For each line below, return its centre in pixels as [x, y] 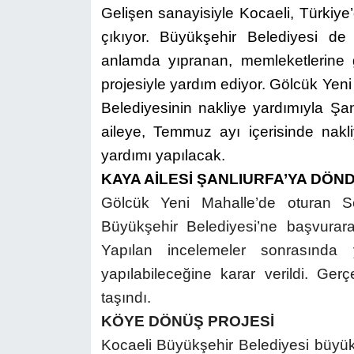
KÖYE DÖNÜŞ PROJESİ [187, 321]
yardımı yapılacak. [163, 155]
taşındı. [126, 297]
